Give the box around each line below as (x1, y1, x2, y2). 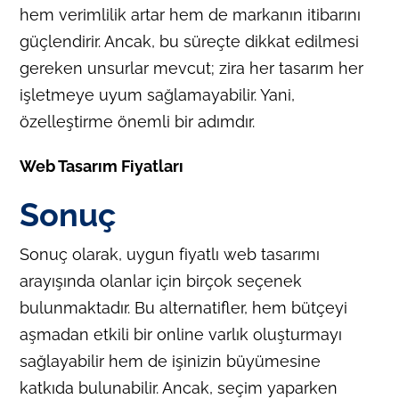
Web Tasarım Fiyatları (20, 156, 184, 175)
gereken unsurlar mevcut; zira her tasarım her (20, 58, 364, 77)
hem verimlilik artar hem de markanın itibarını (20, 4, 362, 24)
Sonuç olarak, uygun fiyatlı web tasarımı (20, 244, 321, 264)
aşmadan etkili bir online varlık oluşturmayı (20, 324, 343, 344)
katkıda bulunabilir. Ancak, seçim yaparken (20, 378, 338, 397)
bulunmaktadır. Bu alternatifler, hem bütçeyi (20, 297, 348, 317)
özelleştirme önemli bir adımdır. (20, 111, 256, 131)
